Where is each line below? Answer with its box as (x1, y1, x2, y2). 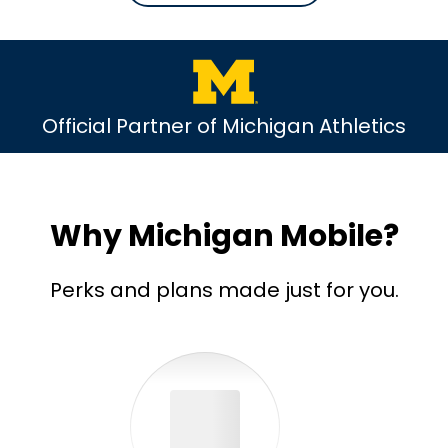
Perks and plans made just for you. (49, 275, 399, 304)
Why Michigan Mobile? (49, 214, 399, 257)
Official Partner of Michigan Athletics (42, 111, 406, 140)
